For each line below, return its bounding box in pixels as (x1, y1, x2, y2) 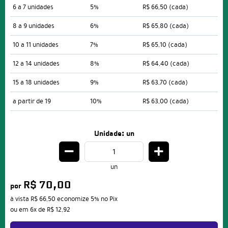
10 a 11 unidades (13, 40, 59, 50)
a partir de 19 (13, 96, 51, 107)
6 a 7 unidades (13, 2, 53, 13)
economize (55, 194, 91, 205)
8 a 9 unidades (13, 21, 54, 32)
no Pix (101, 194, 118, 205)
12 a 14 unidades (13, 59, 60, 69)
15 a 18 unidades (13, 77, 60, 88)
